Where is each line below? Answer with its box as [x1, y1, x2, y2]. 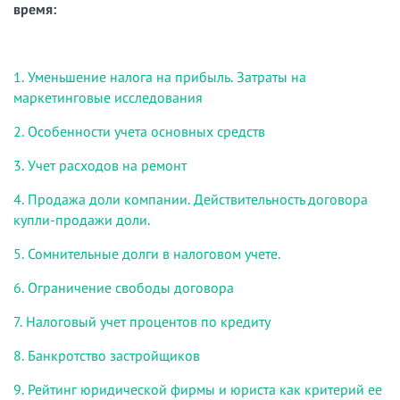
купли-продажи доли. [13, 210, 154, 229]
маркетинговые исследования [13, 87, 203, 106]
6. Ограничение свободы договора [13, 278, 234, 296]
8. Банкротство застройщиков [13, 346, 200, 364]
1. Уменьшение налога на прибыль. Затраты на [13, 67, 306, 86]
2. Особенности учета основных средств [13, 121, 265, 140]
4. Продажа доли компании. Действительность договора [13, 189, 368, 208]
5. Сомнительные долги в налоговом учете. [13, 244, 280, 262]
